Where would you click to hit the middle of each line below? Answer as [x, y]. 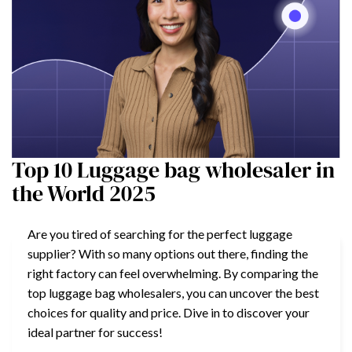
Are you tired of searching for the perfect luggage [160, 233]
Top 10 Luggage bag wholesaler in [173, 169]
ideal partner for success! [95, 332]
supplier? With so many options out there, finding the [168, 253]
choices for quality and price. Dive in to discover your [169, 312]
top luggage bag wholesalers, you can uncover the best [173, 292]
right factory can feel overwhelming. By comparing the [173, 273]
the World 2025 [84, 193]
